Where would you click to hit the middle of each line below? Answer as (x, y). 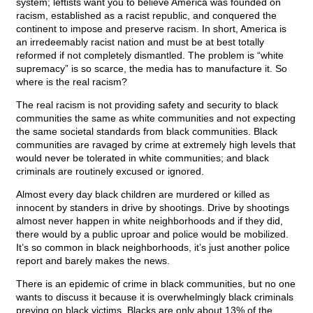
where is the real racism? (72, 82)
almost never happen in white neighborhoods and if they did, (150, 221)
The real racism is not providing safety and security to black (147, 105)
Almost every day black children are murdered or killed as (143, 195)
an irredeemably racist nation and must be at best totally (140, 42)
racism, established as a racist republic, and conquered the (146, 16)
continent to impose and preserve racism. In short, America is (151, 29)
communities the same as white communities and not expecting (156, 118)
